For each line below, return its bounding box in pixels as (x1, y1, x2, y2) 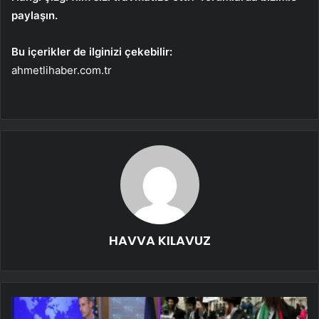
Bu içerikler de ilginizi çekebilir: (11, 44, 172, 58)
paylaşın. (11, 8, 58, 22)
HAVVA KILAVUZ (108, 231, 211, 249)
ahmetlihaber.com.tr (11, 63, 112, 77)
